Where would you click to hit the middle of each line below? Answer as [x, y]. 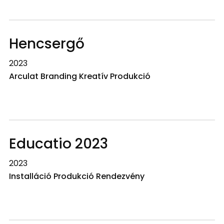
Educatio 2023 [58, 144]
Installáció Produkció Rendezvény [76, 176]
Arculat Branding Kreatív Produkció [79, 76]
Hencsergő [46, 44]
